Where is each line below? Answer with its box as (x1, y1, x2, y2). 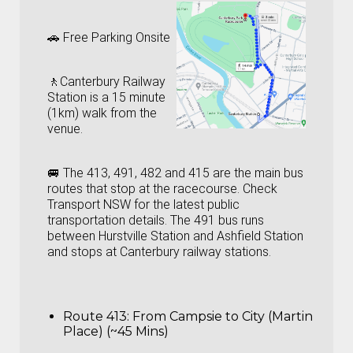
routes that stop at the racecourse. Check (47, 181, 277, 197)
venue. (47, 121, 83, 137)
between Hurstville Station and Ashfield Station (47, 229, 303, 244)
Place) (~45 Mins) (63, 324, 169, 340)
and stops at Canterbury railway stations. (47, 244, 271, 260)
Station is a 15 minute (47, 90, 165, 106)
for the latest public (131, 197, 240, 213)
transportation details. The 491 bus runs (47, 213, 264, 229)
